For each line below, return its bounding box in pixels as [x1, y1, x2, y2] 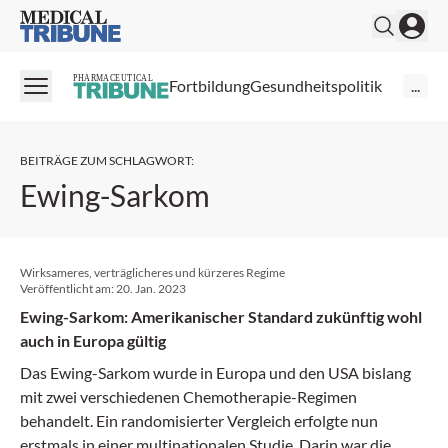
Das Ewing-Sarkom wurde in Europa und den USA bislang [20, 362, 411, 382]
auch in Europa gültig [20, 330, 166, 350]
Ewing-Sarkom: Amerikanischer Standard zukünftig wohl [20, 306, 422, 326]
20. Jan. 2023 [116, 280, 186, 296]
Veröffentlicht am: [20, 280, 116, 296]
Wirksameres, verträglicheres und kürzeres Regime [20, 264, 285, 280]
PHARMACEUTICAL [73, 72, 154, 84]
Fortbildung [169, 76, 250, 96]
